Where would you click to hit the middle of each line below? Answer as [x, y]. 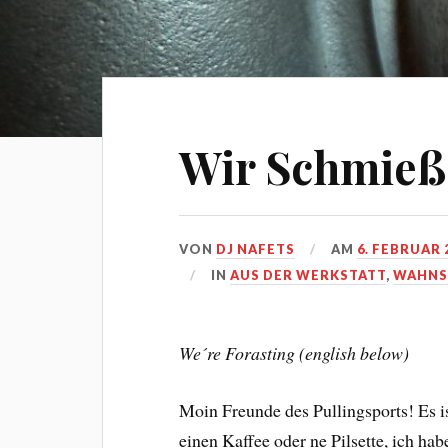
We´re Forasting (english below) [294, 353]
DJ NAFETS [256, 249]
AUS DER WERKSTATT [308, 275]
